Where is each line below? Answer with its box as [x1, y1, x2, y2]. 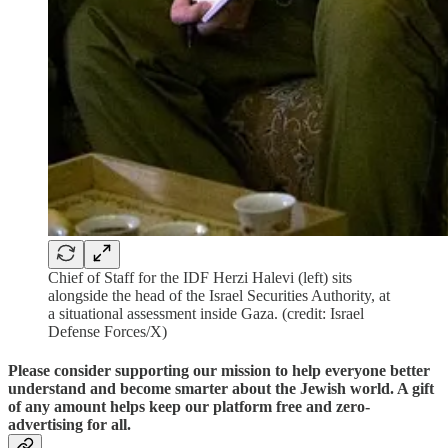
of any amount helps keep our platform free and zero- [8, 397, 370, 415]
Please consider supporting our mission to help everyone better [8, 361, 430, 379]
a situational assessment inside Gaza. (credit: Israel [48, 304, 364, 322]
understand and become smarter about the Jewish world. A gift [8, 379, 434, 397]
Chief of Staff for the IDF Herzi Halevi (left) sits [48, 268, 352, 286]
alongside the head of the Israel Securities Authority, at [48, 286, 390, 304]
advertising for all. [8, 415, 131, 433]
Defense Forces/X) [48, 322, 167, 340]
